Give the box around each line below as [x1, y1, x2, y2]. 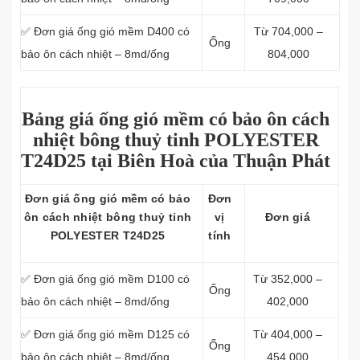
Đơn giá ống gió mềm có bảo [25, 192, 190, 205]
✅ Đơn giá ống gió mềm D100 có [21, 272, 190, 285]
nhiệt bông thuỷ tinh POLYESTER [32, 129, 319, 150]
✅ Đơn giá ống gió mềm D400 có [21, 25, 190, 38]
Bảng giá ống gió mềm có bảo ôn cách [22, 108, 329, 129]
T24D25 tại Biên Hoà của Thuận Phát [21, 150, 330, 171]
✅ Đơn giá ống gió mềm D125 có [21, 328, 190, 341]
